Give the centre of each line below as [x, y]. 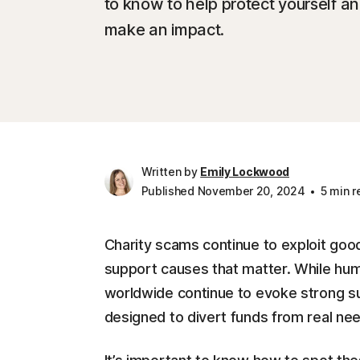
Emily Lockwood [245, 172]
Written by [171, 172]
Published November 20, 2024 [223, 191]
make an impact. [164, 30]
